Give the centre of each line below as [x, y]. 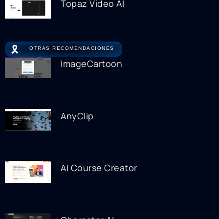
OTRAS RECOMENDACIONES [72, 48]
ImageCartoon [92, 63]
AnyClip [77, 116]
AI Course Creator [99, 168]
